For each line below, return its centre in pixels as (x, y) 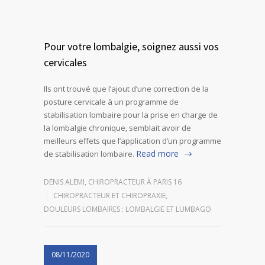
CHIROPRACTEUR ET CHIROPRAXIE (109, 195)
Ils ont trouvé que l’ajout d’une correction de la (126, 89)
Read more (157, 153)
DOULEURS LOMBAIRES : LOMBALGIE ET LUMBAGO (127, 209)
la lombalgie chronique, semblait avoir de (117, 128)
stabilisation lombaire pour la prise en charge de (131, 115)
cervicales (65, 62)
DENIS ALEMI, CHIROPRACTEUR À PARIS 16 (113, 182)
